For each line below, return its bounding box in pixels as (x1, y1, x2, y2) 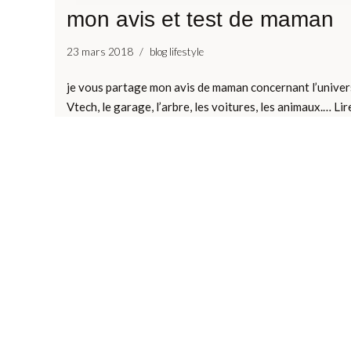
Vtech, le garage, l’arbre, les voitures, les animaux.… (67, 99, 334, 114)
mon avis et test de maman (67, 6, 334, 31)
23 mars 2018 (67, 45, 133, 58)
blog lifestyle (150, 45, 204, 58)
